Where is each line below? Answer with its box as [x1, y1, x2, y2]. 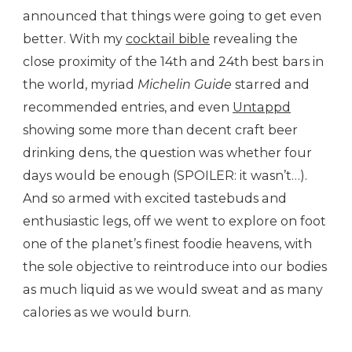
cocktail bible [126, 31, 210, 47]
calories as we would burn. [23, 305, 191, 321]
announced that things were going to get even [23, 9, 321, 24]
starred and [235, 77, 310, 93]
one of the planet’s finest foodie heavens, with [23, 236, 312, 252]
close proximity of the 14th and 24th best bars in [23, 54, 324, 70]
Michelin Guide [137, 77, 235, 93]
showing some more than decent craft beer [23, 123, 298, 138]
